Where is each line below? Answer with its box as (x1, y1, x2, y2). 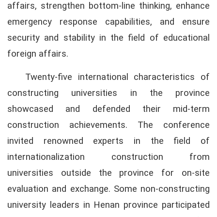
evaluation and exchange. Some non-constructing (7, 184, 210, 195)
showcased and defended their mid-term (7, 104, 210, 115)
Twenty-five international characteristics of (25, 72, 210, 83)
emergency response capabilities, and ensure (7, 16, 210, 28)
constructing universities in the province (7, 88, 210, 99)
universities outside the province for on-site (7, 168, 210, 179)
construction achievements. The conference (7, 120, 210, 131)
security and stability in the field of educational (7, 32, 210, 44)
